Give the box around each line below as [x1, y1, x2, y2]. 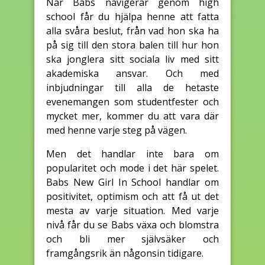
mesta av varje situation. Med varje [46, 203, 219, 217]
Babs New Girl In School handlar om [46, 175, 219, 189]
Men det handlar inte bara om [46, 147, 219, 160]
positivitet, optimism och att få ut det [46, 189, 219, 203]
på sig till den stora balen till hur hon [46, 38, 219, 51]
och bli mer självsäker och [46, 232, 219, 245]
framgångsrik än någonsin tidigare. [46, 246, 203, 260]
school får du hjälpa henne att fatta [46, 9, 219, 23]
